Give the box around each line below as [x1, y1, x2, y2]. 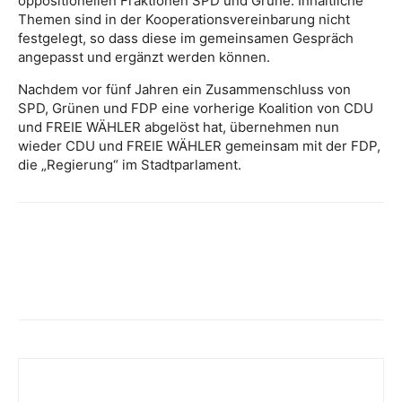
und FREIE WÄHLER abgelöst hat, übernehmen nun [18, 118, 339, 135]
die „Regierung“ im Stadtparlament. [18, 156, 241, 173]
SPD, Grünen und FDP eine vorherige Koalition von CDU [18, 100, 373, 117]
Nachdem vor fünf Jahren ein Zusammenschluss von [18, 81, 351, 98]
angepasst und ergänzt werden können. [18, 48, 270, 66]
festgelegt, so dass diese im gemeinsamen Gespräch [18, 30, 354, 47]
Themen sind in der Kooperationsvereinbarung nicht [18, 11, 350, 28]
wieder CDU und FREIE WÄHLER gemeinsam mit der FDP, [18, 137, 380, 154]
